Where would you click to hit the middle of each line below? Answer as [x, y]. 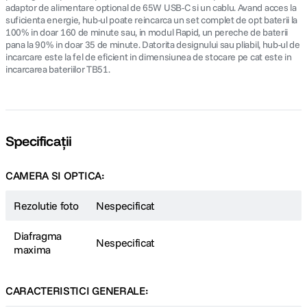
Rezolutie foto [46, 206]
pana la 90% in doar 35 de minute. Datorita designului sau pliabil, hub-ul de [153, 45]
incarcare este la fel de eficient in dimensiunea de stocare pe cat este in [149, 57]
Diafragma [38, 236]
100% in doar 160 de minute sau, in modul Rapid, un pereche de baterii [147, 32]
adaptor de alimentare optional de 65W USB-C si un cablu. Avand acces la [151, 8]
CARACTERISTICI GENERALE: [77, 291]
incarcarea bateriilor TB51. [58, 69]
